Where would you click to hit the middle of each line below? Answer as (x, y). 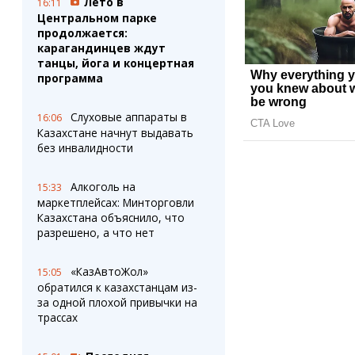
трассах (57, 317)
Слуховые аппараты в (128, 117)
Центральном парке (97, 18)
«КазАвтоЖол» (109, 271)
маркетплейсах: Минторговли (115, 202)
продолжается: (82, 33)
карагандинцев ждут (101, 48)
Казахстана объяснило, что (111, 218)
